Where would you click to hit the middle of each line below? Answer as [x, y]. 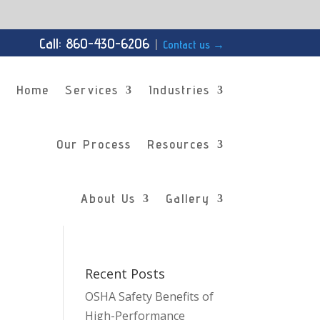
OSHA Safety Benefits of [150, 296]
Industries [179, 90]
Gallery [187, 198]
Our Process [94, 144]
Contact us [187, 45]
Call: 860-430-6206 [94, 44]
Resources [178, 144]
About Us [108, 198]
